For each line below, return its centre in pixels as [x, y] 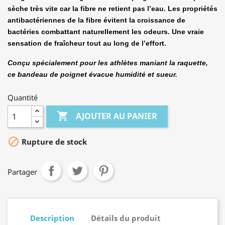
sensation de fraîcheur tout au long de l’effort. [87, 43]
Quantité [23, 97]
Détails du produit [126, 218]
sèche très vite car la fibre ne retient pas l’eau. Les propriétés [113, 9]
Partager [22, 172]
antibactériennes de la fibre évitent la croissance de [96, 20]
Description [52, 218]
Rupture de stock [53, 142]
